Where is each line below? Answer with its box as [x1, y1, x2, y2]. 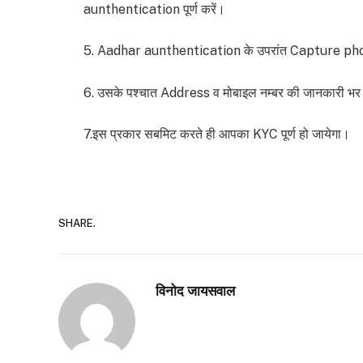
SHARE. [58, 216, 96, 229]
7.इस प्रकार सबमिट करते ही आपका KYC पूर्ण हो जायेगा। [83, 126, 350, 143]
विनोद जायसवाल [156, 283, 235, 300]
